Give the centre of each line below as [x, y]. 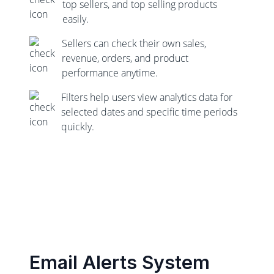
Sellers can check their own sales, [134, 43]
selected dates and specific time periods [149, 112]
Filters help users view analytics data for [146, 97]
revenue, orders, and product [125, 58]
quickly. [77, 127]
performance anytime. [110, 73]
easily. [76, 19]
